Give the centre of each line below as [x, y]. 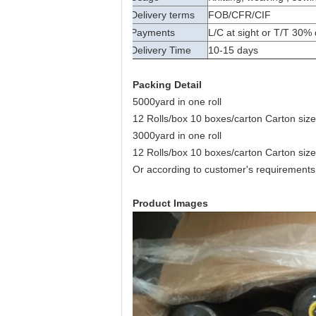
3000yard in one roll [177, 135]
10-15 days [233, 50]
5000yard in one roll [177, 102]
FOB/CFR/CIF [239, 15]
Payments [153, 32]
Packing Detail [167, 85]
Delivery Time [161, 50]
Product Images [170, 203]
